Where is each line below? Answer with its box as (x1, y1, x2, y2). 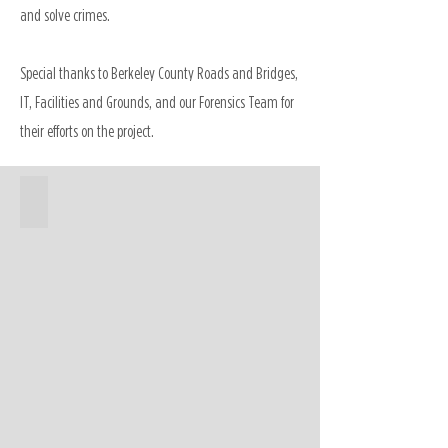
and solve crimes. (20, 6, 110, 24)
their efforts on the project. (20, 122, 154, 140)
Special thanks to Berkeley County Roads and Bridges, (20, 64, 298, 82)
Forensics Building (34, 191, 166, 210)
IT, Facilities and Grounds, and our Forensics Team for (20, 93, 294, 111)
